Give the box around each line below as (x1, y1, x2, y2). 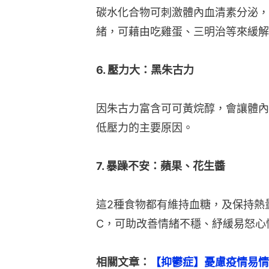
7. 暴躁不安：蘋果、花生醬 (96, 160, 225, 172)
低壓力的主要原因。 (96, 121, 193, 134)
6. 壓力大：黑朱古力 (96, 64, 194, 76)
